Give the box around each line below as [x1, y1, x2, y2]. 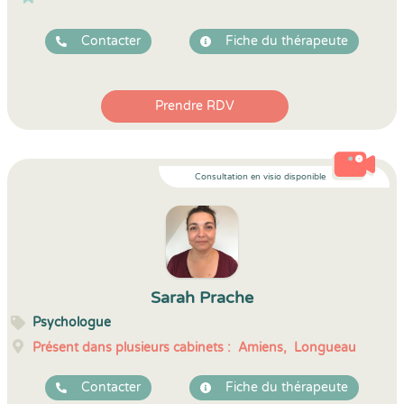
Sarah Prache [151, 288, 253, 308]
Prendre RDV [155, 98, 234, 114]
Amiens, [238, 340, 287, 355]
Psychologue [32, 315, 111, 330]
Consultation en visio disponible [195, 171, 326, 182]
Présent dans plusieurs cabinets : [32, 340, 231, 355]
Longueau [294, 340, 356, 355]
